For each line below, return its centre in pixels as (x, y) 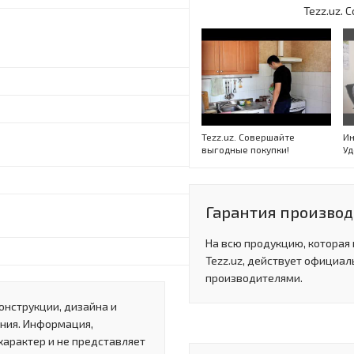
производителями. (254, 277)
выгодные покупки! (245, 149)
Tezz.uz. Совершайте (248, 136)
